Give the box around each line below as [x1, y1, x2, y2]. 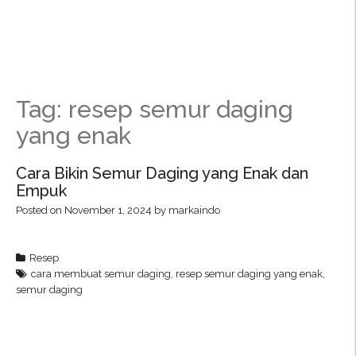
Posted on [16, 204, 64, 216]
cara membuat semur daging [31, 268, 171, 281]
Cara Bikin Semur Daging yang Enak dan [16, 164, 308, 183]
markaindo [168, 204, 220, 216]
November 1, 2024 [64, 204, 152, 216]
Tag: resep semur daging [16, 95, 293, 123]
